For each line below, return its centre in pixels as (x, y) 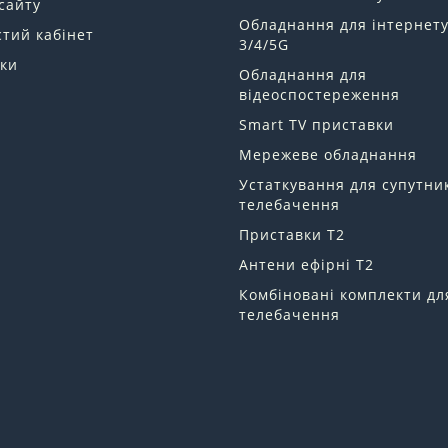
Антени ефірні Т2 (306, 265)
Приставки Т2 (292, 235)
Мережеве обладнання (328, 155)
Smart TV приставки (316, 125)
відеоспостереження (319, 95)
